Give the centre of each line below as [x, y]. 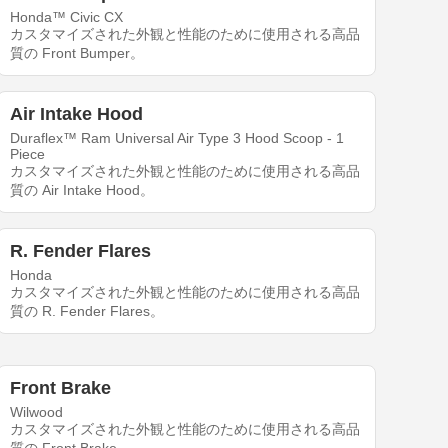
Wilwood [37, 412]
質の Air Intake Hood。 [82, 190]
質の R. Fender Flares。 [87, 311]
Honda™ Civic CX [67, 17]
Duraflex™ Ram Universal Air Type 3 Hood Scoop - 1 [177, 138]
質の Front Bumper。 [77, 53]
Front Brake [61, 388]
